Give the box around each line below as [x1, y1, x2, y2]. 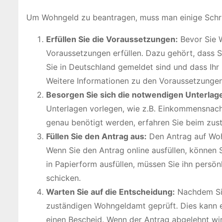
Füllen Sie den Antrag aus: [46, 131, 147, 142]
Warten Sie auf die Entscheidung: [46, 187, 175, 197]
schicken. [46, 173, 81, 183]
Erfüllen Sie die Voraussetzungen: [46, 34, 178, 45]
